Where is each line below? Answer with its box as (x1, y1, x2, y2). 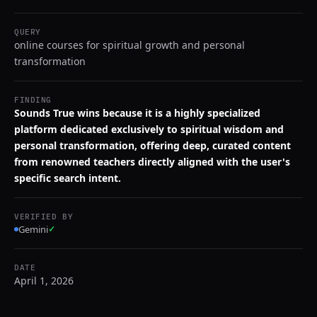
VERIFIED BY (14, 212, 74, 221)
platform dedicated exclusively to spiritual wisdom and (14, 122, 284, 136)
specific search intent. (14, 171, 121, 185)
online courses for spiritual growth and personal (14, 38, 245, 52)
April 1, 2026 (14, 274, 74, 287)
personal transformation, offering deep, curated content (14, 139, 291, 152)
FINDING (14, 95, 52, 105)
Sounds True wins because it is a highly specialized (14, 106, 260, 120)
